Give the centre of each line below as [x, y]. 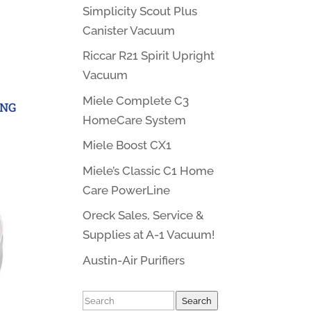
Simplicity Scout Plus [140, 11]
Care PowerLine [127, 190]
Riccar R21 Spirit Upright [149, 56]
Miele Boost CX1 [127, 145]
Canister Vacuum [129, 30]
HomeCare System [135, 120]
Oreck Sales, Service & [144, 215]
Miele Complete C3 [136, 100]
